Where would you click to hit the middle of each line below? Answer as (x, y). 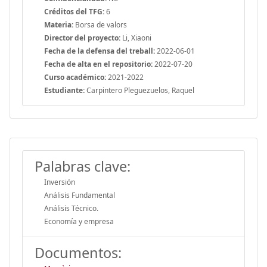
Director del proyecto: (82, 38)
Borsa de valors (100, 24)
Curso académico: (75, 77)
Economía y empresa (79, 221)
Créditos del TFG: (74, 11)
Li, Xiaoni (136, 38)
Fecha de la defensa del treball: (100, 51)
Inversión (60, 182)
